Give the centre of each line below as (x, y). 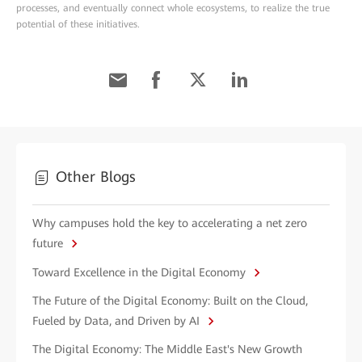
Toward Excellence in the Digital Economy (141, 273)
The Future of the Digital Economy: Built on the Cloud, (170, 301)
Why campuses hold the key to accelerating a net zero (170, 223)
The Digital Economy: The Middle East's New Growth (167, 349)
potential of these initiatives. (78, 25)
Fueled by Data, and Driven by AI (118, 321)
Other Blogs (96, 177)
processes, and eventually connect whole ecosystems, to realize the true (173, 8)
